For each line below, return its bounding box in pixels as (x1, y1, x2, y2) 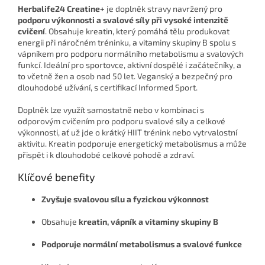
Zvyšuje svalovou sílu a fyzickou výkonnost (41, 194, 209, 205)
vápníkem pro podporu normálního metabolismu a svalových (18, 49, 244, 59)
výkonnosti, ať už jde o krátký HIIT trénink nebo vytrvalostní (18, 127, 237, 138)
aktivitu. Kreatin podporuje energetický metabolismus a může (18, 138, 247, 149)
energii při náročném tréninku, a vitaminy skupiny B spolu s (18, 37, 236, 48)
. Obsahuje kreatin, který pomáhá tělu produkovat (45, 26, 230, 37)
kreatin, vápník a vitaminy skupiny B (79, 216, 218, 227)
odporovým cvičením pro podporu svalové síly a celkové (18, 116, 225, 127)
